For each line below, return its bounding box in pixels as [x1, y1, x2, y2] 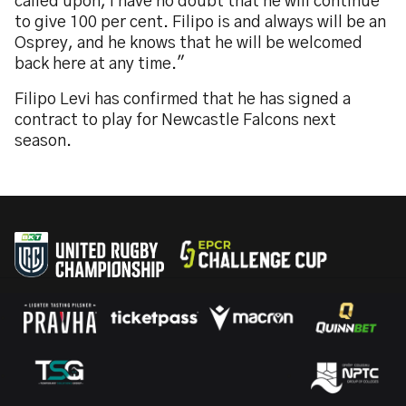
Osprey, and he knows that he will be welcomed [14, 35, 362, 52]
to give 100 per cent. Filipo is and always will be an [14, 14, 386, 31]
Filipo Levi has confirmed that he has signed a [14, 92, 351, 108]
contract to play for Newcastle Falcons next [14, 112, 336, 129]
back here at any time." [14, 56, 185, 72]
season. [14, 133, 72, 150]
